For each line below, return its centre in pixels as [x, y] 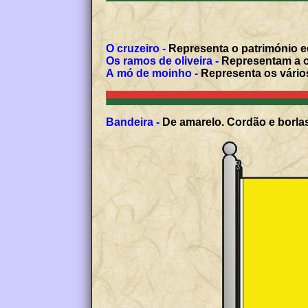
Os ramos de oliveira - [163, 61]
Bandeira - [133, 122]
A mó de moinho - [152, 74]
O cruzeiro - [136, 49]
